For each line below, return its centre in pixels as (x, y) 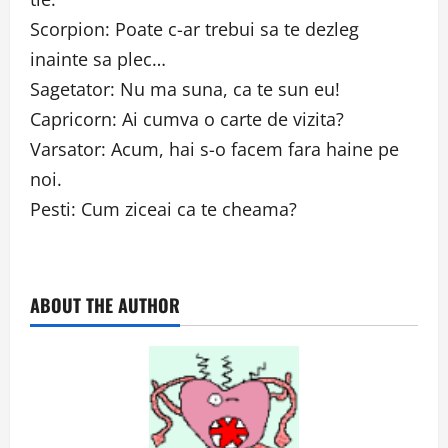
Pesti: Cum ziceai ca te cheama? (163, 209)
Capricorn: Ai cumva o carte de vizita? (187, 119)
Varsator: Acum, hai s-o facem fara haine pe (214, 149)
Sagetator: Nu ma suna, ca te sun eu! (185, 89)
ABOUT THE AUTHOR (105, 305)
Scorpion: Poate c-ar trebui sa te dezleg (194, 29)
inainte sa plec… (98, 59)
